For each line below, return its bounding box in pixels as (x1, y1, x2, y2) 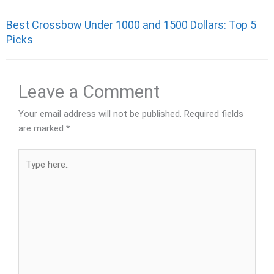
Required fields (184, 108, 243, 119)
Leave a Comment (18, 81, 160, 102)
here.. (18, 165, 39, 177)
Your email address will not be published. (18, 108, 182, 119)
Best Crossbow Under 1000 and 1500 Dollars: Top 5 (6, 18, 256, 31)
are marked (18, 122, 66, 134)
